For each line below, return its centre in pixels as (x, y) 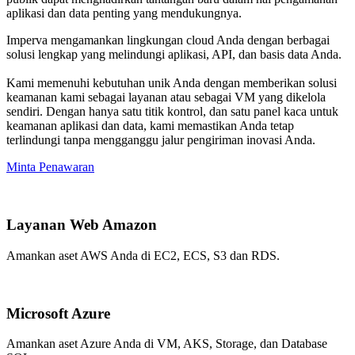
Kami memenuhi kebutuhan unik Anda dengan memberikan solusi (172, 83)
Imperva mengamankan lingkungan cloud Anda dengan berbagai (168, 40)
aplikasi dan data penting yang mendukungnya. (124, 13)
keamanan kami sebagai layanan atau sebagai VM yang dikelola (166, 97)
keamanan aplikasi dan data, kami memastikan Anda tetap (150, 126)
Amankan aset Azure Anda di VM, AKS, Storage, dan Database (167, 344)
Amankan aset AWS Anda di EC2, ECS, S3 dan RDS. (143, 255)
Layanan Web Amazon (82, 225)
